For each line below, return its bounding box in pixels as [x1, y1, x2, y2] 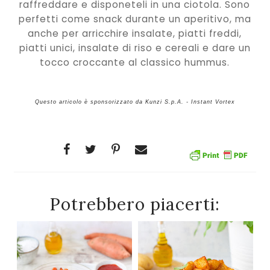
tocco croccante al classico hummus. [40, 55, 230, 69]
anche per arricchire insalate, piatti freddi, [28, 27, 242, 40]
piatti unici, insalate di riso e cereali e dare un [19, 41, 251, 54]
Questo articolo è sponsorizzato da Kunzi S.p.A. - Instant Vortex [34, 99, 235, 105]
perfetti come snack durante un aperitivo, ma [18, 12, 251, 25]
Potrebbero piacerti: [49, 193, 221, 216]
